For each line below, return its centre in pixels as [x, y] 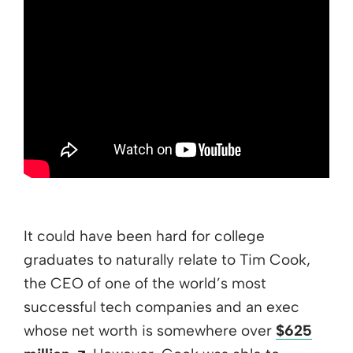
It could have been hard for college [144, 236]
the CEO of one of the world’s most [145, 284]
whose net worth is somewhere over [150, 331]
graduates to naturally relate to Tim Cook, [167, 260]
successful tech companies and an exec [162, 307]
